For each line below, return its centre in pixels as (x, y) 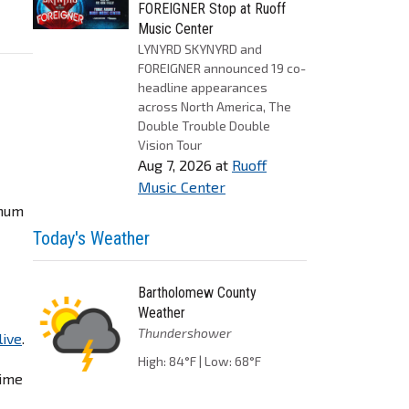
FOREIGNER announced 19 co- (222, 68)
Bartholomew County (197, 293)
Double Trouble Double (204, 126)
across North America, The (215, 106)
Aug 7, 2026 (175, 165)
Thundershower (185, 333)
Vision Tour (170, 145)
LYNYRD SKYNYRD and (200, 49)
